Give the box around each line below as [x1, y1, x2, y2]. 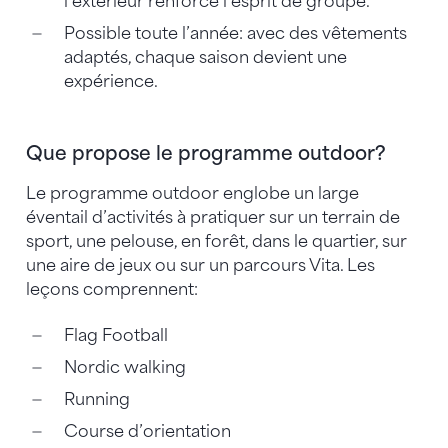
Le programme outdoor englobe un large [26, 184, 359, 204]
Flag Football [63, 326, 171, 346]
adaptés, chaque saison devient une [63, 47, 347, 67]
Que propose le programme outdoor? [26, 141, 390, 165]
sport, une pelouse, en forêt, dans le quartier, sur [26, 232, 407, 252]
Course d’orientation [63, 422, 234, 442]
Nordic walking [63, 358, 189, 378]
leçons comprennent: [26, 280, 201, 300]
